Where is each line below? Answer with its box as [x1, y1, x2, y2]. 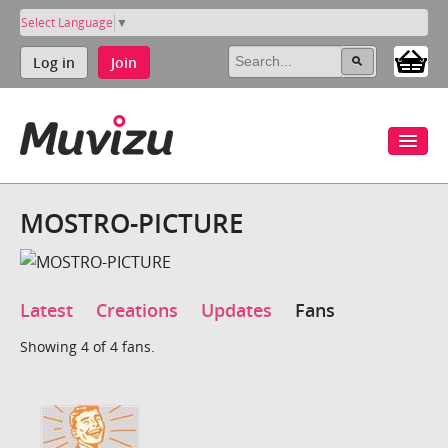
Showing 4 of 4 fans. [20, 337, 155, 357]
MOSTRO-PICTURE [20, 204, 244, 241]
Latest [20, 298, 73, 323]
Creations [96, 298, 178, 323]
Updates [201, 298, 272, 323]
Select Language [21, 13, 113, 31]
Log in [33, 52, 75, 72]
